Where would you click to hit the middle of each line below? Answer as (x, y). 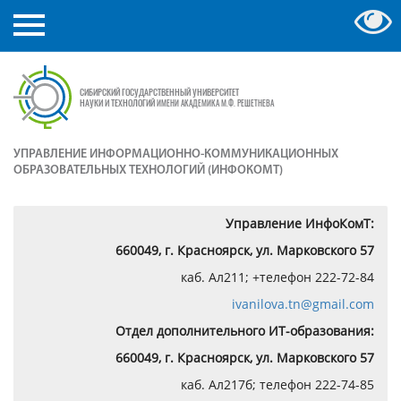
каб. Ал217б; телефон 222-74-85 (277, 384)
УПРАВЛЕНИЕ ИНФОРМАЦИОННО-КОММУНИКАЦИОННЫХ (176, 154)
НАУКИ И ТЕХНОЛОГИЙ (118, 103)
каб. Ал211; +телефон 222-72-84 (277, 277)
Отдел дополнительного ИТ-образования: (245, 330)
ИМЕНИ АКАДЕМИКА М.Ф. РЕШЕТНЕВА (215, 103)
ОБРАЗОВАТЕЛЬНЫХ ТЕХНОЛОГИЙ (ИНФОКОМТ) (148, 170)
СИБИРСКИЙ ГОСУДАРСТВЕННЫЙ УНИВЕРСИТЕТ (159, 92)
